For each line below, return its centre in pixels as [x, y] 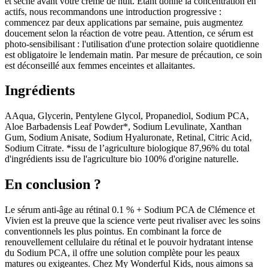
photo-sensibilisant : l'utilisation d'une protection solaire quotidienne [132, 44]
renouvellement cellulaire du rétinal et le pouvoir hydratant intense [129, 242]
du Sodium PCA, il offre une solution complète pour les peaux [122, 253]
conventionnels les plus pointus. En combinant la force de [113, 232]
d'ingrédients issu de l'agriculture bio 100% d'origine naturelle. [122, 159]
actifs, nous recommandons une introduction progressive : [113, 11]
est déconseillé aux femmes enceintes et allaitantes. [100, 65]
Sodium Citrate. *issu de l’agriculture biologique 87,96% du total [127, 148]
